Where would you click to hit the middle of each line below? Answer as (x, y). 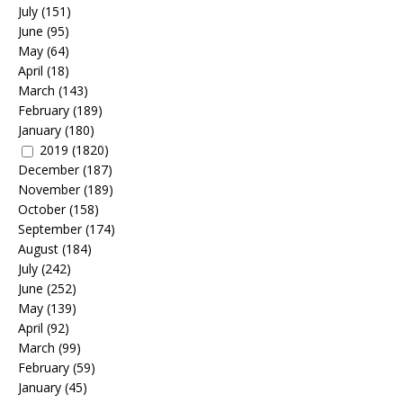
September (50, 229)
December (49, 170)
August (38, 249)
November (49, 190)
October (42, 210)
